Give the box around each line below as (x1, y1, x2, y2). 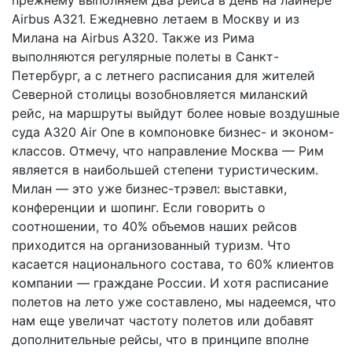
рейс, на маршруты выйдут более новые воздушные (12, 104, 339, 121)
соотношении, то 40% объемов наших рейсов (12, 218, 297, 234)
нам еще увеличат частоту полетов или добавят (12, 312, 314, 328)
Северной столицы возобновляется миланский (12, 86, 308, 102)
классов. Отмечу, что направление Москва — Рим (12, 142, 324, 159)
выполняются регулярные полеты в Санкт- (12, 48, 279, 64)
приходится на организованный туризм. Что (12, 236, 291, 253)
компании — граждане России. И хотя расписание (12, 274, 328, 291)
